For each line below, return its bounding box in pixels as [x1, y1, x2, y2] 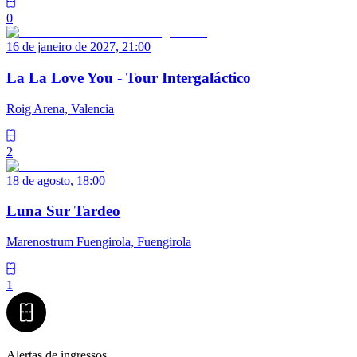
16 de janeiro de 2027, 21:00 [6, 40, 151, 54]
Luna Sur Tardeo [6, 202, 120, 220]
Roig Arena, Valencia [6, 101, 114, 116]
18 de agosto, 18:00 [6, 173, 105, 187]
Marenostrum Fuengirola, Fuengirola [6, 235, 191, 249]
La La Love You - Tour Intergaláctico [6, 69, 251, 86]
